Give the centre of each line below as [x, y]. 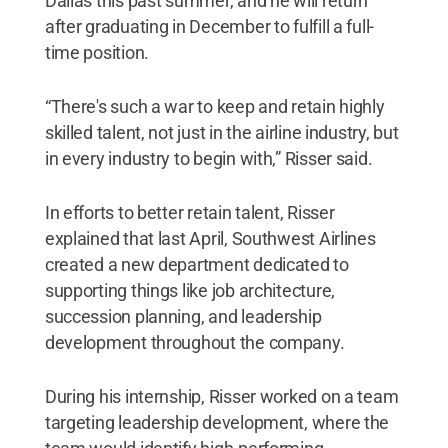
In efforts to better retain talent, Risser [189, 212]
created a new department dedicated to [196, 264]
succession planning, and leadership [183, 316]
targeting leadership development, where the [217, 422]
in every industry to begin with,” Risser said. [208, 158]
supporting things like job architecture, [189, 290]
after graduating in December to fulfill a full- [209, 26]
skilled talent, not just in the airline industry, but [221, 132]
